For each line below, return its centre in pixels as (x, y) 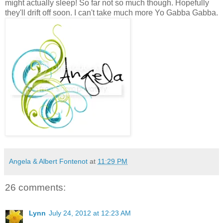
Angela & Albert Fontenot (48, 161)
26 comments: (35, 187)
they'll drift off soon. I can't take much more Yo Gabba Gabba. (111, 12)
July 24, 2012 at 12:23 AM (90, 213)
